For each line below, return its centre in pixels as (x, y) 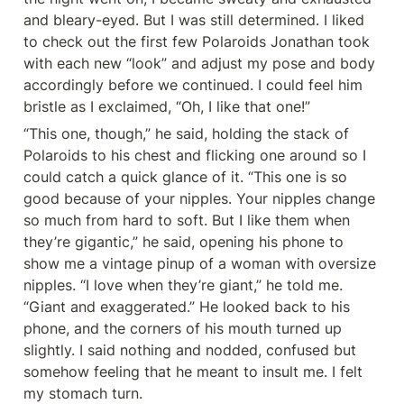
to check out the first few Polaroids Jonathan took (197, 41)
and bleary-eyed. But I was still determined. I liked (194, 20)
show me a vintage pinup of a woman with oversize (200, 263)
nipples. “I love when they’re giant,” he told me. (183, 285)
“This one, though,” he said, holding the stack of (186, 133)
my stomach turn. (83, 393)
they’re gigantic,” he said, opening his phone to (184, 242)
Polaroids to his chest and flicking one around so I (195, 155)
